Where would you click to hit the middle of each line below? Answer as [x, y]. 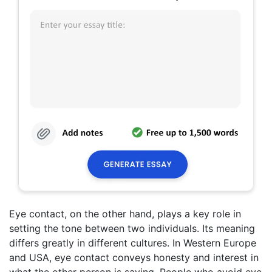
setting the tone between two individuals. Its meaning [132, 228]
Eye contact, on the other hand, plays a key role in [125, 213]
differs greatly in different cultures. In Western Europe [133, 243]
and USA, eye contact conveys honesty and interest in [134, 257]
